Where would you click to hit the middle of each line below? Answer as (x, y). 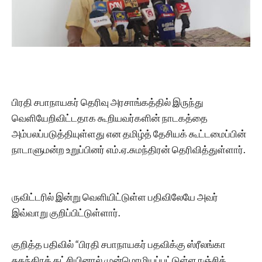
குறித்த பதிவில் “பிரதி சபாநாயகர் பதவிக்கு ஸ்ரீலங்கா (119, 244)
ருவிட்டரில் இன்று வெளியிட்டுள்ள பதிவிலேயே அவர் (115, 196)
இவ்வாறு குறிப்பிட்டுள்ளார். (66, 212)
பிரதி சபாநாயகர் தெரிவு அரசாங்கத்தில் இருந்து (108, 102)
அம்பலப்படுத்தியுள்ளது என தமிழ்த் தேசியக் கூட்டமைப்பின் (129, 133)
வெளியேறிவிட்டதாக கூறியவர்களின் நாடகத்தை (110, 118)
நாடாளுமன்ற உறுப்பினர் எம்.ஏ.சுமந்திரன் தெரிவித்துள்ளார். (129, 149)
